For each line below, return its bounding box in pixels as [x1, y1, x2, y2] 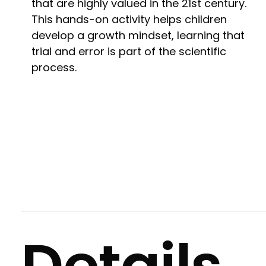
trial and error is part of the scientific [31, 43, 226, 59]
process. [31, 59, 77, 75]
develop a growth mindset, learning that [31, 27, 245, 43]
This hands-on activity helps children [31, 11, 227, 27]
